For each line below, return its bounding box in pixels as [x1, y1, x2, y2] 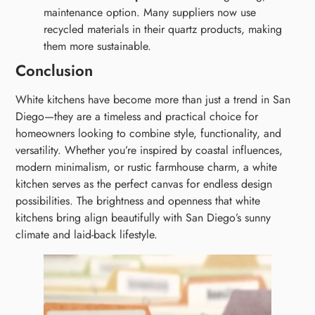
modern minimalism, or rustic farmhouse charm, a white [15, 159, 278, 176]
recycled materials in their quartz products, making [44, 21, 283, 38]
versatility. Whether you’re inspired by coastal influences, [15, 142, 283, 159]
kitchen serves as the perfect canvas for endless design [15, 176, 273, 193]
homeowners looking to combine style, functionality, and [15, 125, 282, 142]
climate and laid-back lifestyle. [15, 226, 158, 243]
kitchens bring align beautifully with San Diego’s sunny [15, 210, 271, 226]
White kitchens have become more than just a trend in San [15, 91, 291, 108]
